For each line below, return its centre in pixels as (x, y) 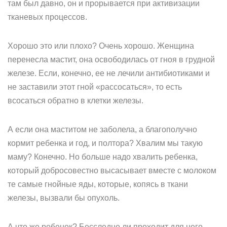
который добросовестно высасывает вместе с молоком (112, 171)
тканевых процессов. (47, 17)
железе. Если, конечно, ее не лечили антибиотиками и (109, 73)
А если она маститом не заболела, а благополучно (102, 129)
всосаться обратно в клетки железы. (75, 101)
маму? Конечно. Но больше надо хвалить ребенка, (103, 157)
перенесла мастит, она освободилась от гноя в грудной (111, 60)
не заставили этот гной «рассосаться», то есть (95, 87)
